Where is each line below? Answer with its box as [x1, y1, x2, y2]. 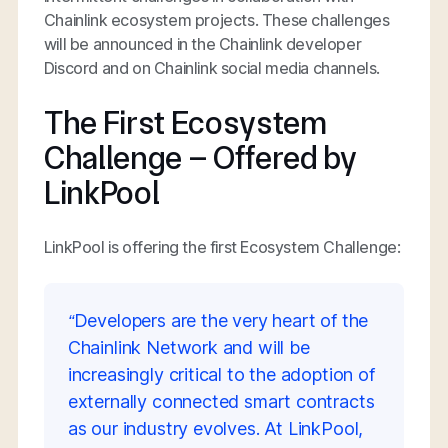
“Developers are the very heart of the [67, 309, 369, 331]
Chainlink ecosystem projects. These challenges [43, 10, 390, 31]
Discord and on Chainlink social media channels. [43, 58, 381, 79]
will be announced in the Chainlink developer [43, 34, 362, 55]
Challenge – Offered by [43, 138, 357, 177]
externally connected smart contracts [67, 390, 375, 412]
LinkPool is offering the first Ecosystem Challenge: [43, 236, 401, 257]
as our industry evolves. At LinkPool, [67, 417, 364, 439]
